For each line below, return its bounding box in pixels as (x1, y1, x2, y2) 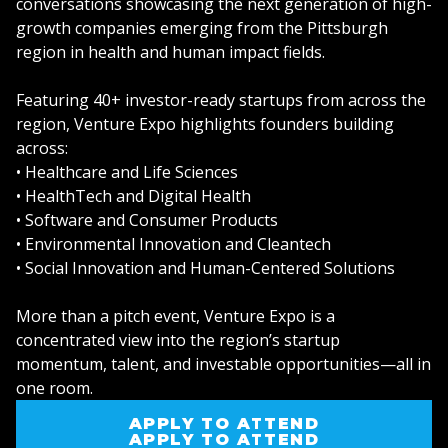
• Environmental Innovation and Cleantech (16, 233, 331, 256)
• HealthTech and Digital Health (16, 185, 251, 208)
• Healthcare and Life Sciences (16, 161, 238, 184)
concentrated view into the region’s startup (16, 329, 340, 352)
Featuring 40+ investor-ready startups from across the (16, 89, 426, 112)
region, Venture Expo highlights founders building (16, 113, 394, 136)
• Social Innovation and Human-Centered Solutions (16, 257, 395, 280)
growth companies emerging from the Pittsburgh (16, 17, 388, 40)
